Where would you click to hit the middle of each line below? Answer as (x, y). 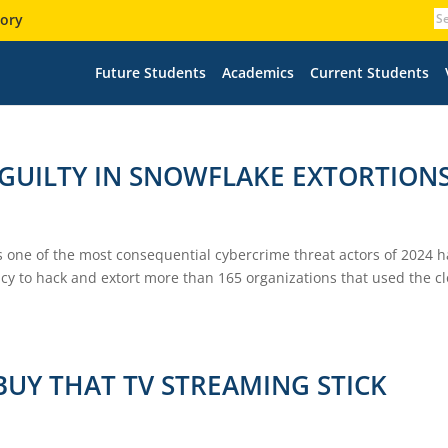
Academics (257, 72)
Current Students (369, 72)
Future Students (150, 72)
